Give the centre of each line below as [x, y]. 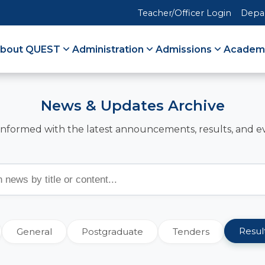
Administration [108, 49]
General [34, 232]
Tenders [191, 232]
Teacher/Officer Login [185, 13]
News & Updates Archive [132, 106]
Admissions [184, 49]
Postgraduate [112, 232]
